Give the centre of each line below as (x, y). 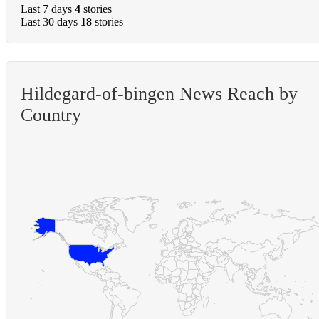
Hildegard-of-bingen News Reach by (159, 94)
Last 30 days (49, 22)
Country (51, 115)
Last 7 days (46, 9)
